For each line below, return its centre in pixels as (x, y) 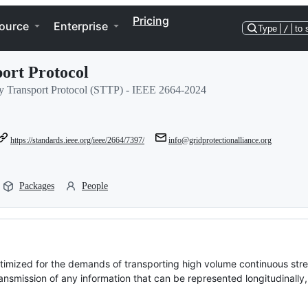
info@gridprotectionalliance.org (220, 140)
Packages (37, 186)
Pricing (151, 21)
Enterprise (81, 26)
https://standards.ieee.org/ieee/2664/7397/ (77, 140)
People (95, 186)
